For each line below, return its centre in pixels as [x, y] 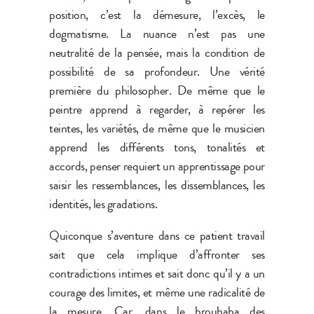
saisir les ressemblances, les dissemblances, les [157, 185]
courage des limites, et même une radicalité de [157, 292]
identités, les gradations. [103, 204]
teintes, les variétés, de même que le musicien [157, 128]
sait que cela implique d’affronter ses [157, 254]
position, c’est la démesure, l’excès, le [157, 14]
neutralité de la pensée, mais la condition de [157, 52]
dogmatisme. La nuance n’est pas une [157, 33]
